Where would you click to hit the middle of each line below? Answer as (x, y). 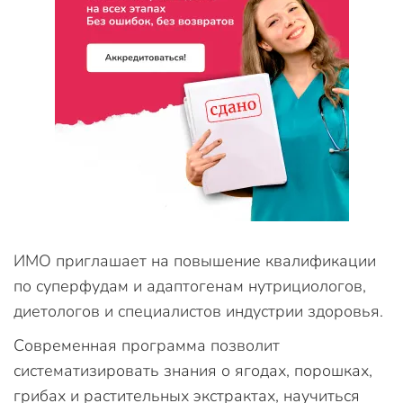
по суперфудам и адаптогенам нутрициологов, (190, 286)
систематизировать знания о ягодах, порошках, (193, 370)
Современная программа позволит (147, 345)
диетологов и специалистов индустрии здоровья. (198, 311)
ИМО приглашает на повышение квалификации (195, 260)
